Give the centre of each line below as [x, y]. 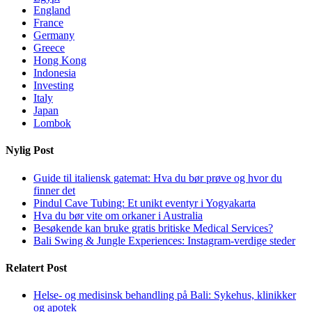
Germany [54, 36]
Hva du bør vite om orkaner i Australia [118, 215]
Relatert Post [36, 267]
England [52, 10]
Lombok [52, 123]
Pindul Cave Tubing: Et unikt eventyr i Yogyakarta [145, 203]
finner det [54, 190]
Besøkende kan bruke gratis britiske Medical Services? [153, 228]
